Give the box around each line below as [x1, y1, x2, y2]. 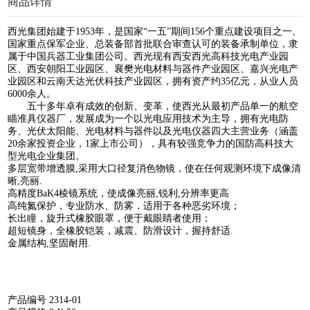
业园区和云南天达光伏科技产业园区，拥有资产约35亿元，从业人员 [8, 75, 299, 86]
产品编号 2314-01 [8, 294, 85, 305]
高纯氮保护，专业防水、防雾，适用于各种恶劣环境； [8, 200, 241, 211]
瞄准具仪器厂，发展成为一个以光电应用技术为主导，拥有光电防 [8, 113, 289, 124]
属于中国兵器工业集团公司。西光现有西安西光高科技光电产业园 [8, 51, 289, 62]
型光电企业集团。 [8, 150, 86, 161]
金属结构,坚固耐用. [8, 237, 91, 248]
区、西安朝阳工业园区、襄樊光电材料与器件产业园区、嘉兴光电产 [8, 63, 299, 74]
